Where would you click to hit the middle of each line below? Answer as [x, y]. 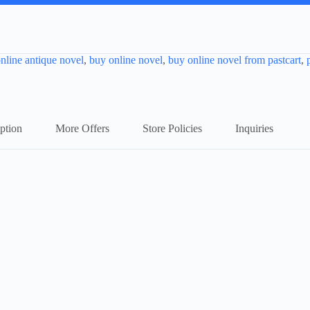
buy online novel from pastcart [235, 60]
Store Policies [172, 128]
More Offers [82, 128]
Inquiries [254, 128]
